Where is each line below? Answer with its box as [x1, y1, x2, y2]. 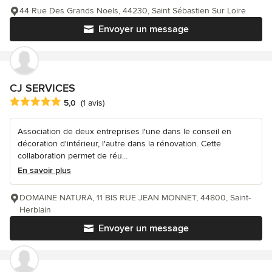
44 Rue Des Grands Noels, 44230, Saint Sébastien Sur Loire [19, 5, 246, 16]
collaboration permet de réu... [18, 150, 127, 161]
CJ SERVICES [10, 81, 75, 95]
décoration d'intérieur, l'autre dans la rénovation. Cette [18, 138, 221, 149]
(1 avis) [81, 97, 104, 108]
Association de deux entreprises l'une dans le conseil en [18, 126, 231, 137]
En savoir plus [18, 165, 71, 175]
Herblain [19, 204, 51, 215]
